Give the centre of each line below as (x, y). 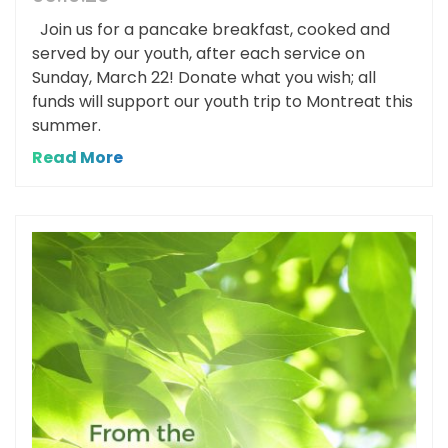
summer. (66, 126)
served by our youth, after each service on (198, 54)
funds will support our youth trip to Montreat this (222, 102)
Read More (77, 158)
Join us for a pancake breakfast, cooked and (211, 30)
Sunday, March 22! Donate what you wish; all (204, 78)
